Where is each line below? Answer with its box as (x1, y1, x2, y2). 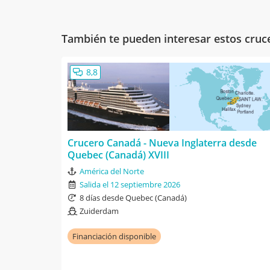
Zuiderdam (80, 205, 119, 216)
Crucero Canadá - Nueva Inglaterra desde (67, 136, 257, 149)
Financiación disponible (72, 230, 156, 242)
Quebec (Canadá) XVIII (67, 148, 169, 162)
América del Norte (80, 165, 144, 177)
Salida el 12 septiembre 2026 (80, 178, 180, 190)
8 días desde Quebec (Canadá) (80, 192, 187, 203)
